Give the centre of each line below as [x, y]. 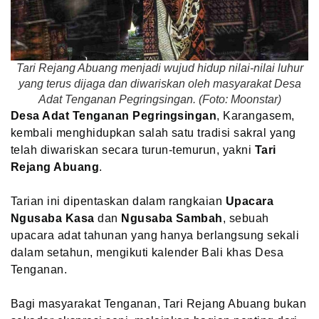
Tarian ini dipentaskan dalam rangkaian [118, 201]
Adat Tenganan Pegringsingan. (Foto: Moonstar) [159, 99]
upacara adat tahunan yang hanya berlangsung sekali [155, 235]
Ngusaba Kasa [53, 218]
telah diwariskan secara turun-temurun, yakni [133, 150]
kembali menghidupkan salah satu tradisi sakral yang [153, 132]
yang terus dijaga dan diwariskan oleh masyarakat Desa [159, 83]
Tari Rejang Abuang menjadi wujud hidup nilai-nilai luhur [159, 68]
